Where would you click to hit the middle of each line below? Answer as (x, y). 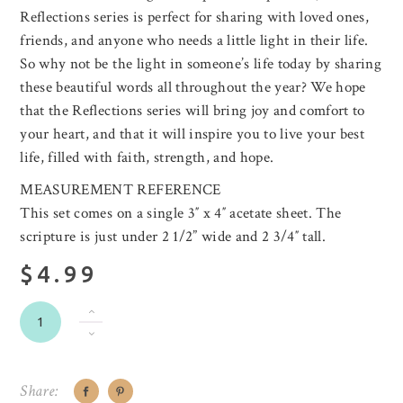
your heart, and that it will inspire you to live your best (193, 134)
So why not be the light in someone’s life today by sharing (201, 64)
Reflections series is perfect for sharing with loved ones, (195, 18)
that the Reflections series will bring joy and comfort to (193, 111)
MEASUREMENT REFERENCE (121, 190)
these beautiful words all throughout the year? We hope (193, 88)
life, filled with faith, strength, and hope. (147, 158)
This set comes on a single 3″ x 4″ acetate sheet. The (181, 214)
